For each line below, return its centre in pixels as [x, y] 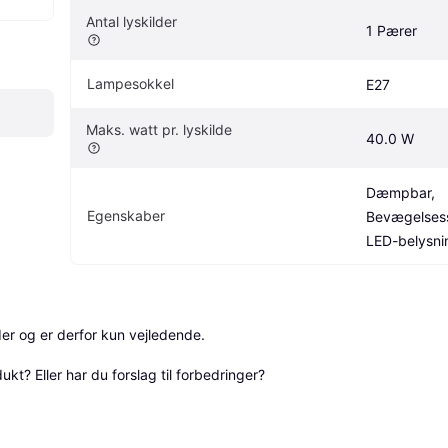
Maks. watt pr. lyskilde [159, 129]
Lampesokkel [130, 83]
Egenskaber [126, 215]
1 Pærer [391, 30]
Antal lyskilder [131, 21]
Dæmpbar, [400, 192]
